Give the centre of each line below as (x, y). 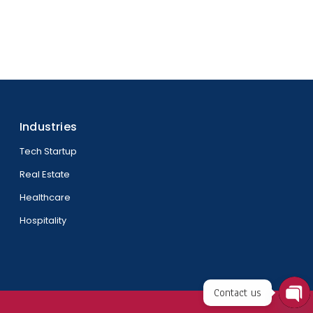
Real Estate (44, 174)
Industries (48, 127)
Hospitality (43, 220)
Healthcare (45, 197)
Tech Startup (48, 151)
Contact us (238, 292)
